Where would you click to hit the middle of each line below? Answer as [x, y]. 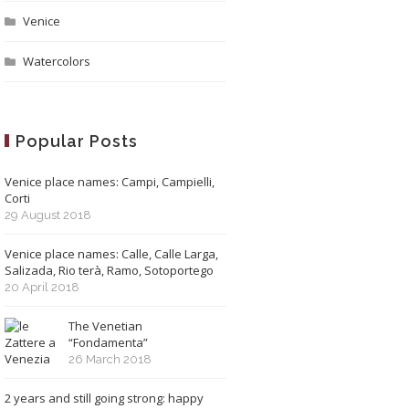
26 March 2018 [110, 359]
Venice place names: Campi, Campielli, [109, 182]
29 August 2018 [47, 215]
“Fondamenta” [108, 342]
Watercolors [56, 61]
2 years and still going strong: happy [104, 398]
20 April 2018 [42, 287]
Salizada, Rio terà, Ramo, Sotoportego [109, 270]
